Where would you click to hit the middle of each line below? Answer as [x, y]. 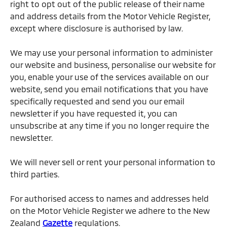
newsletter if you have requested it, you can [94, 113]
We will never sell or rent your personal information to [113, 162]
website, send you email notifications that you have [109, 89]
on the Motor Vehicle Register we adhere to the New [110, 211]
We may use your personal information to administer [111, 52]
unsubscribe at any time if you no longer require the [110, 125]
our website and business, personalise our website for [113, 65]
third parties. [35, 174]
